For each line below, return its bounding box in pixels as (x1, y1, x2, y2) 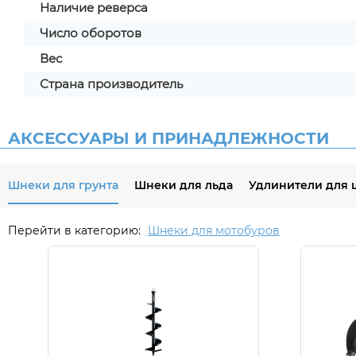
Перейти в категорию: (8, 223, 144, 238)
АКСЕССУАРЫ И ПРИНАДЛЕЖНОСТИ (8, 129, 329, 148)
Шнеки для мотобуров (148, 223, 280, 238)
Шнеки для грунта (8, 178, 118, 192)
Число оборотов (40, 25, 141, 41)
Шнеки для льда (134, 178, 233, 192)
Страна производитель (40, 76, 183, 91)
